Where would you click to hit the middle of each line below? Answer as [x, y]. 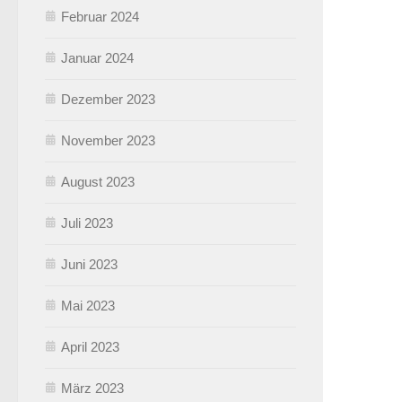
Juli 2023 [87, 223]
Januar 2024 [97, 57]
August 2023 [98, 181]
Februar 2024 [100, 16]
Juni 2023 [89, 264]
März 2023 [92, 388]
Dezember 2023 [108, 99]
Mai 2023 [88, 305]
